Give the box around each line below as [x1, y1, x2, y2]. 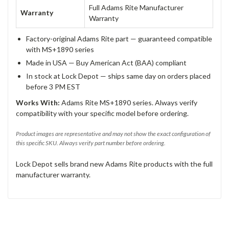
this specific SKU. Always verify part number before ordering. [16, 139, 166, 147]
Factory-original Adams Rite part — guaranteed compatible [26, 34, 212, 43]
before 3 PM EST [26, 82, 80, 91]
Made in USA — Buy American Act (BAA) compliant [26, 58, 187, 67]
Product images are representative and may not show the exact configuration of [16, 129, 211, 138]
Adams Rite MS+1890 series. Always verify [60, 98, 197, 107]
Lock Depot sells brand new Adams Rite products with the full [16, 159, 213, 168]
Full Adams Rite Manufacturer [89, 3, 184, 12]
